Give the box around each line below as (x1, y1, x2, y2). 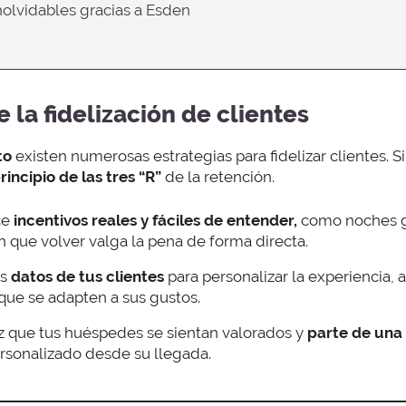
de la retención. (161, 167, 275, 186)
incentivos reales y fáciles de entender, (14, 211, 301, 230)
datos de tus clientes (11, 267, 164, 286)
